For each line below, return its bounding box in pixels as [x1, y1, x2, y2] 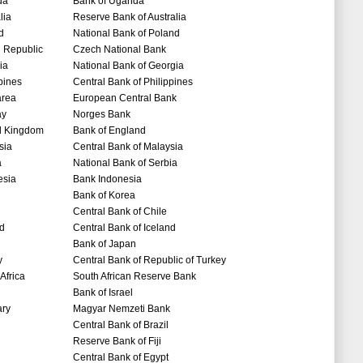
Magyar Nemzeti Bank [73, 303, 170, 315]
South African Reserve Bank [73, 271, 196, 283]
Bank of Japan [73, 238, 136, 250]
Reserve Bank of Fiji [73, 335, 161, 348]
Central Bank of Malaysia [73, 141, 183, 153]
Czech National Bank [73, 44, 166, 56]
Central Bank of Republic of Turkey [73, 254, 226, 267]
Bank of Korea [73, 190, 135, 202]
